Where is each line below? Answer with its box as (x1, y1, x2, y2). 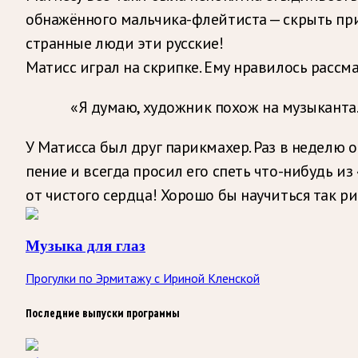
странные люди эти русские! (26, 32, 224, 54)
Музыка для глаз (26, 237, 145, 255)
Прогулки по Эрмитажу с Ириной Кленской (26, 270, 260, 287)
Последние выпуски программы (26, 307, 180, 320)
